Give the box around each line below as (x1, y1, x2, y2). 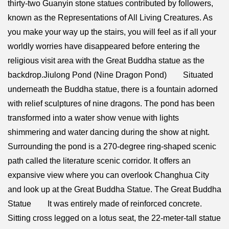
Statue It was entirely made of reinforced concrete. (8, 199, 202, 208)
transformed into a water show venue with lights (8, 113, 179, 122)
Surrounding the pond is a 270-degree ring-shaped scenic (8, 142, 216, 151)
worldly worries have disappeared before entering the (8, 41, 200, 51)
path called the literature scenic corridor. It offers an (8, 156, 191, 165)
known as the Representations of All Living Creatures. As (8, 13, 213, 22)
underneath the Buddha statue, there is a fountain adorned (8, 84, 218, 94)
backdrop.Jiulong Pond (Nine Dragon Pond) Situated (8, 70, 213, 79)
